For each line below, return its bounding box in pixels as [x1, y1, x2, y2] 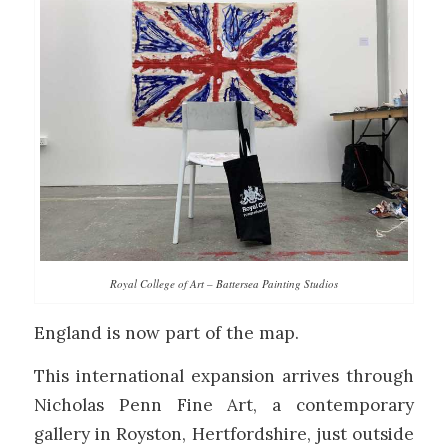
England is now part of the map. [33, 321, 299, 344]
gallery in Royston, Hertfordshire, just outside [33, 423, 415, 446]
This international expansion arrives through [33, 365, 415, 388]
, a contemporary [253, 394, 415, 417]
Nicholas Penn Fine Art [33, 394, 254, 417]
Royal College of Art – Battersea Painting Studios [109, 276, 338, 292]
